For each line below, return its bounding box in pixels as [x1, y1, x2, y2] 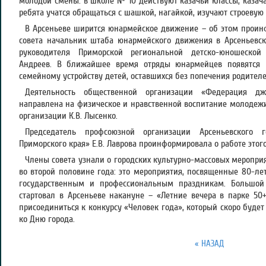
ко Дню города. [19, 214, 75, 224]
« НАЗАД [194, 239, 224, 249]
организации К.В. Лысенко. [19, 110, 118, 121]
